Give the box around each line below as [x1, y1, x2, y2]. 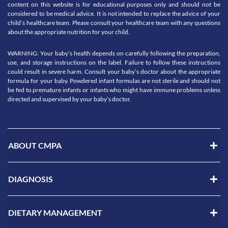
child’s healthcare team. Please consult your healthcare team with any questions [8, 18, 220, 26]
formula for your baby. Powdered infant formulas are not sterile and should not [8, 76, 220, 84]
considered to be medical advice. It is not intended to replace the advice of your [8, 9, 220, 17]
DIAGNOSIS [8, 174, 53, 184]
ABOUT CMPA [8, 140, 62, 150]
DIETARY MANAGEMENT [8, 207, 102, 217]
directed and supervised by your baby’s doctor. [8, 95, 131, 103]
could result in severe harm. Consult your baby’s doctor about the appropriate [8, 67, 220, 75]
